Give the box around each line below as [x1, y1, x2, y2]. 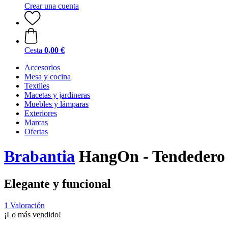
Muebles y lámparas [24, 100, 89, 108]
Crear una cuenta [24, 2, 79, 10]
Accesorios [24, 63, 60, 72]
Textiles [24, 81, 49, 90]
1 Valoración [4, 201, 45, 210]
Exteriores [24, 109, 57, 118]
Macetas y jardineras [24, 91, 90, 99]
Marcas [24, 118, 48, 127]
